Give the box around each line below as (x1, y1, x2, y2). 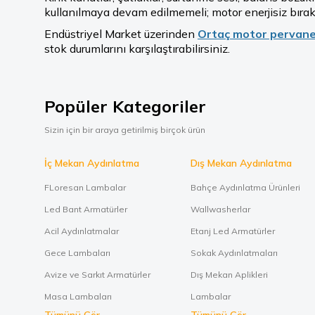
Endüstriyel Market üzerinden (44, 27, 198, 41)
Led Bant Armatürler (44, 204, 127, 214)
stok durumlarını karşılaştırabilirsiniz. (44, 41, 230, 56)
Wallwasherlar (191, 204, 250, 214)
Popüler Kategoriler (44, 96, 206, 117)
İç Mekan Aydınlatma (44, 157, 139, 169)
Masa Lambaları (44, 291, 112, 302)
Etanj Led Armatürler (191, 226, 275, 236)
